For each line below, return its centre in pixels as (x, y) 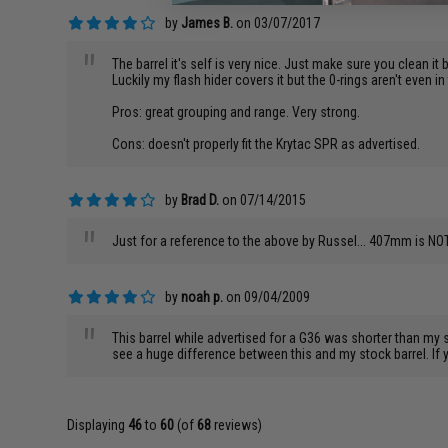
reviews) (237, 425)
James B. (207, 23)
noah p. (202, 297)
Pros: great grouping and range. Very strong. (236, 112)
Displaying (98, 425)
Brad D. (200, 200)
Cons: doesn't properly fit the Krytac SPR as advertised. (266, 144)
